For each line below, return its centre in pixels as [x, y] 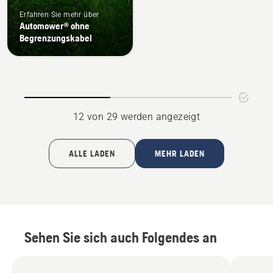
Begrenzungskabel [56, 37]
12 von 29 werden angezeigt [136, 116]
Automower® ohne [55, 25]
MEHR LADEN [179, 153]
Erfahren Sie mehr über [59, 14]
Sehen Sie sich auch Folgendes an [121, 237]
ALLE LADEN [92, 153]
